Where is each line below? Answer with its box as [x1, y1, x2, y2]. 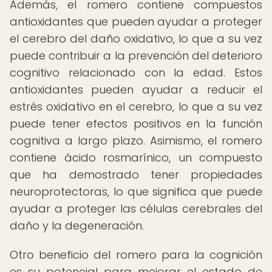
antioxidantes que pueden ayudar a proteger [10, 14, 262, 29]
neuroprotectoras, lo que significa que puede [10, 184, 262, 199]
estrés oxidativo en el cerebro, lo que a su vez [10, 99, 262, 114]
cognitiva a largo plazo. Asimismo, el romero [10, 133, 262, 148]
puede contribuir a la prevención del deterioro [10, 48, 262, 63]
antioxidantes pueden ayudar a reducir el [10, 82, 262, 97]
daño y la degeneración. [10, 218, 144, 233]
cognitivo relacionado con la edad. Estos [10, 65, 262, 80]
